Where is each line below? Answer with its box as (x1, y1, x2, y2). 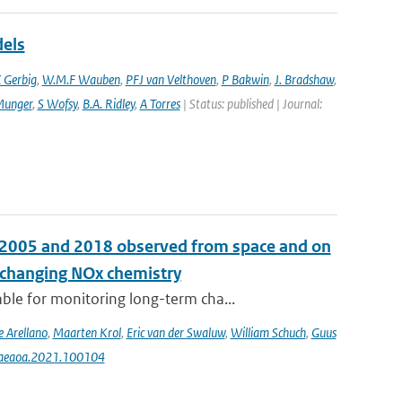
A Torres (139, 95, 180, 112)
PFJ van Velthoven (125, 71, 216, 88)
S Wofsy (37, 95, 77, 112)
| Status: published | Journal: (179, 95, 322, 112)
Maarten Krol (52, 324, 121, 341)
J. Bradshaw (274, 71, 334, 88)
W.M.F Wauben (41, 71, 120, 88)
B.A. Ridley (82, 95, 135, 112)
